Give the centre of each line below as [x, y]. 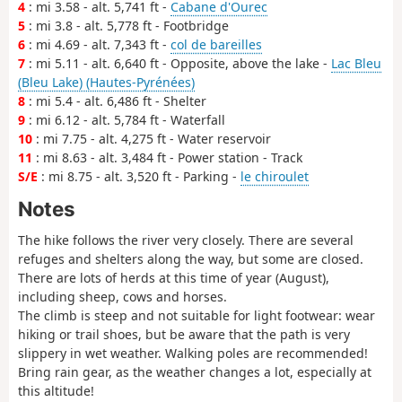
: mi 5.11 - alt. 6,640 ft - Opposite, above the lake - [178, 64]
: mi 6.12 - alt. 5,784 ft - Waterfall [125, 120]
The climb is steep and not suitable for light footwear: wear [197, 316]
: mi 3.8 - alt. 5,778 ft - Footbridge [127, 26]
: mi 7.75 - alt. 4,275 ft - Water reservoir [152, 139]
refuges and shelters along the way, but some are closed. [191, 259]
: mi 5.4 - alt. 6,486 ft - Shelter [116, 101]
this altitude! [56, 391]
